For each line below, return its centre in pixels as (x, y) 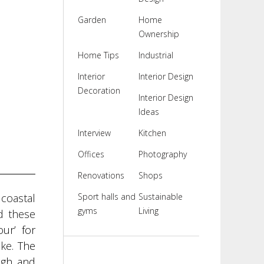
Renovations (101, 175)
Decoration (99, 90)
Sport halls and (106, 197)
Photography (162, 154)
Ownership (159, 34)
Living (148, 211)
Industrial (156, 55)
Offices (91, 154)
